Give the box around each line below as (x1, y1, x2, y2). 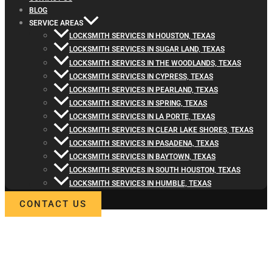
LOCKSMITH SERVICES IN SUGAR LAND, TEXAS (69, 45, 225, 54)
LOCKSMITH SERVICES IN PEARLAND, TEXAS (69, 85, 218, 94)
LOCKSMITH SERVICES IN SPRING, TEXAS (69, 98, 207, 107)
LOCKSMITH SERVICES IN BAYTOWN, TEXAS (69, 152, 216, 161)
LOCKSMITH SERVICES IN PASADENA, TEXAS (69, 138, 219, 148)
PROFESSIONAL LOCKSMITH (5, 237, 248, 260)
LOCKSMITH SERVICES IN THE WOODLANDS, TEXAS (69, 58, 241, 67)
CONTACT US (19, 198, 87, 209)
